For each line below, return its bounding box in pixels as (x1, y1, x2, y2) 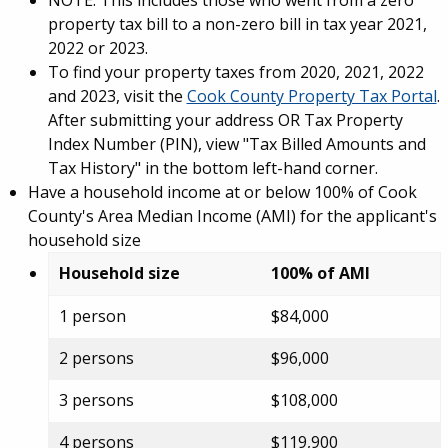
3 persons (58, 389, 134, 411)
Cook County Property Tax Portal (186, 85, 437, 107)
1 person (58, 305, 126, 327)
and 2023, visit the (47, 85, 187, 107)
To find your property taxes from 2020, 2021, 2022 (47, 61, 424, 83)
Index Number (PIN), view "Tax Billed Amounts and (47, 133, 426, 155)
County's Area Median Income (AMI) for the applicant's (27, 205, 437, 227)
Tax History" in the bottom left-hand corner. (47, 157, 378, 179)
